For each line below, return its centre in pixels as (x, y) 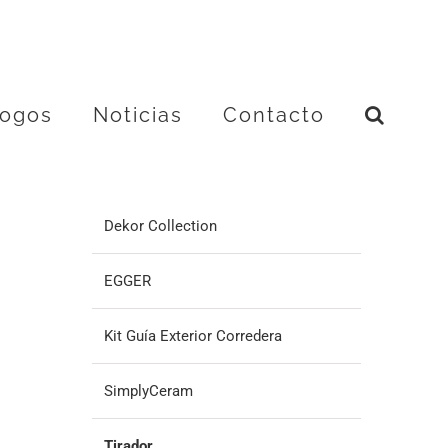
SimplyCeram (148, 390)
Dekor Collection (160, 225)
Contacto (273, 114)
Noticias (137, 114)
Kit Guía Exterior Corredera (192, 335)
